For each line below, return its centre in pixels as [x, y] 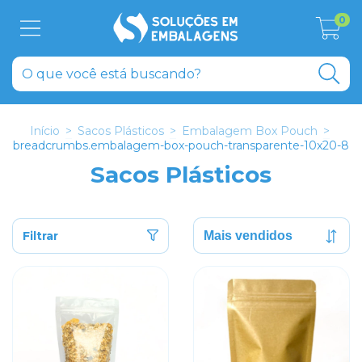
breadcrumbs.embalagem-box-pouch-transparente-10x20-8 [181, 145]
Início [45, 131]
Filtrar [40, 236]
